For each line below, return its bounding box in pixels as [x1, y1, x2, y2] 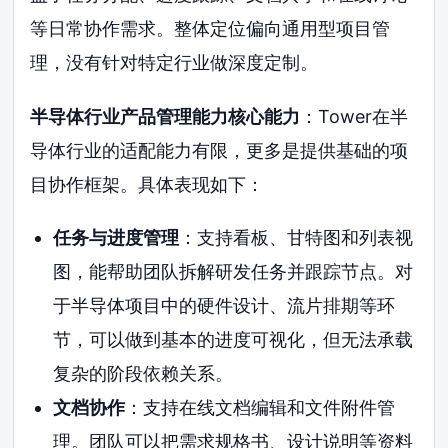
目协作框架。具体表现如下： [30, 173, 265, 195]
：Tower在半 [300, 105, 409, 127]
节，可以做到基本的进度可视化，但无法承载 [52, 329, 413, 351]
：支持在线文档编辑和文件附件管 [124, 397, 395, 419]
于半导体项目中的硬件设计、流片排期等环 [52, 295, 395, 317]
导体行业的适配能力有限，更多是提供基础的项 [30, 139, 409, 161]
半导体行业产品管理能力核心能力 [30, 105, 301, 127]
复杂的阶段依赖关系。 [52, 363, 233, 385]
